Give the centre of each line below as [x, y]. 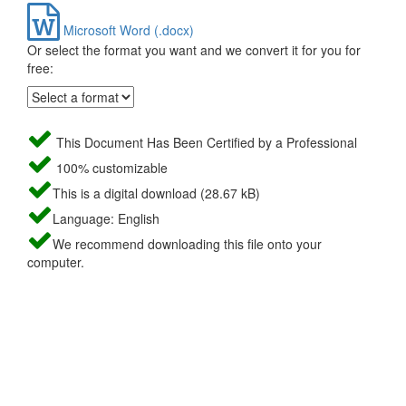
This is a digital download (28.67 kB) [156, 193]
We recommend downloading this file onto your [187, 244]
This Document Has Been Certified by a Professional [205, 143]
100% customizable [110, 168]
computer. [56, 262]
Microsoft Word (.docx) [127, 30]
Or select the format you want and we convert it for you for [194, 50]
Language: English [106, 219]
